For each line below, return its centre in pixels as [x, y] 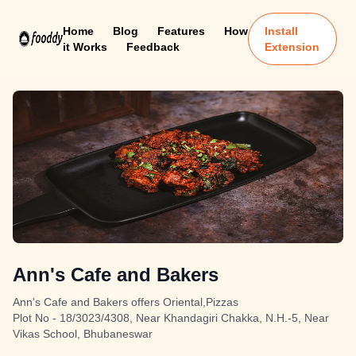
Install [282, 31]
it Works [85, 47]
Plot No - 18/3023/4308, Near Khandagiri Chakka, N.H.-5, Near [171, 318]
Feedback [153, 47]
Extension [292, 47]
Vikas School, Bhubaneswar [83, 334]
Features [181, 31]
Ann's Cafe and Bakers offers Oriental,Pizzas [126, 302]
